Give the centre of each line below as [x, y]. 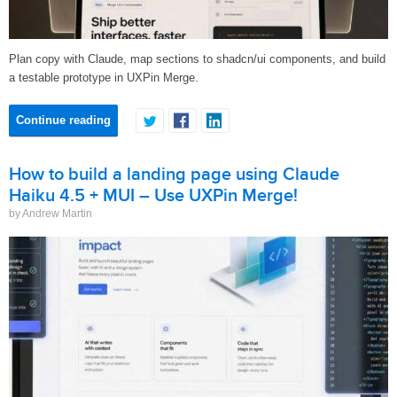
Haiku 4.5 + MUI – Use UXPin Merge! [153, 196]
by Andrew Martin [51, 214]
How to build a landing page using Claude [174, 175]
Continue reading [63, 120]
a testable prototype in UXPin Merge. [104, 78]
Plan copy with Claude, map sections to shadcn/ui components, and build [197, 59]
